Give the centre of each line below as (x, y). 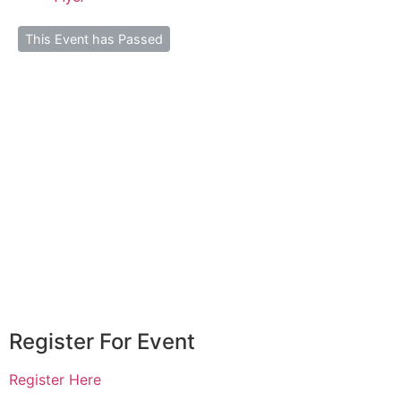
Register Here (55, 379)
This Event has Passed (94, 39)
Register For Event (102, 341)
